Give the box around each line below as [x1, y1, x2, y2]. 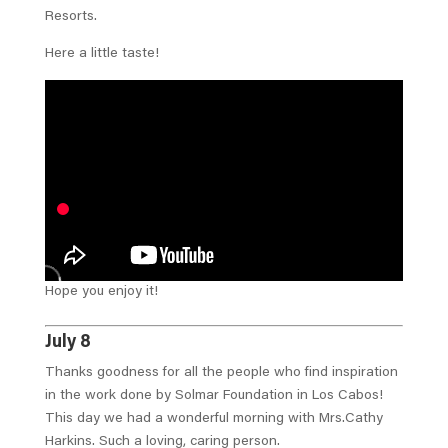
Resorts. [44, 10, 101, 24]
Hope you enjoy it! [44, 285, 158, 300]
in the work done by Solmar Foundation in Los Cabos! [44, 389, 383, 404]
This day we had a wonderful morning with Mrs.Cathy [44, 412, 383, 427]
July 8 [44, 334, 91, 353]
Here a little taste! [44, 47, 159, 61]
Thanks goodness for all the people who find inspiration [44, 366, 398, 381]
